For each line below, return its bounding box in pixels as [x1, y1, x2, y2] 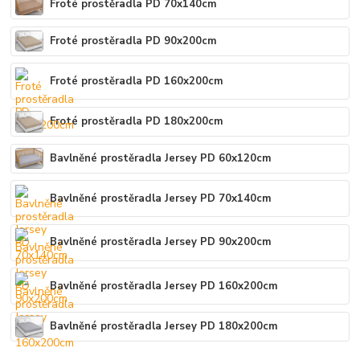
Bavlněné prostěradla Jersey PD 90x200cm [50, 235, 272, 250]
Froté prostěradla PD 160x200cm [50, 73, 224, 88]
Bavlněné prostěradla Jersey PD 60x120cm [50, 150, 272, 166]
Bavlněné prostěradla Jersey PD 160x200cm [50, 278, 279, 293]
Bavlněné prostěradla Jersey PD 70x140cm [50, 190, 272, 206]
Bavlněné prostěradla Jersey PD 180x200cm [50, 318, 279, 333]
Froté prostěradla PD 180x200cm [50, 113, 224, 129]
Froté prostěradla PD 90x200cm [50, 33, 218, 48]
